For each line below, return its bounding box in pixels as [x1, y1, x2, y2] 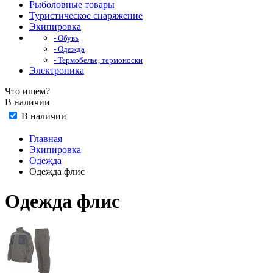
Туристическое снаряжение [29, 10, 143, 21]
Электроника [29, 65, 84, 76]
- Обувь [54, 34, 79, 43]
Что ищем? [5, 86, 50, 96]
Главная [29, 133, 62, 144]
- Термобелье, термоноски [54, 55, 143, 65]
